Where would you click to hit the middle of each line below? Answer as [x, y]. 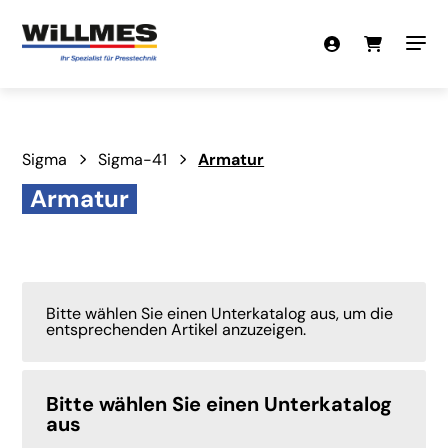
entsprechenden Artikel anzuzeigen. [176, 329]
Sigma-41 [133, 159]
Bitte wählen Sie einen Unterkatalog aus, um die [220, 313]
